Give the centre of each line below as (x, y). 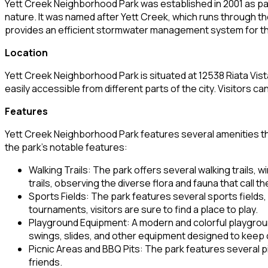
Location (26, 52)
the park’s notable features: (66, 147)
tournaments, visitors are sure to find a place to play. (143, 209)
